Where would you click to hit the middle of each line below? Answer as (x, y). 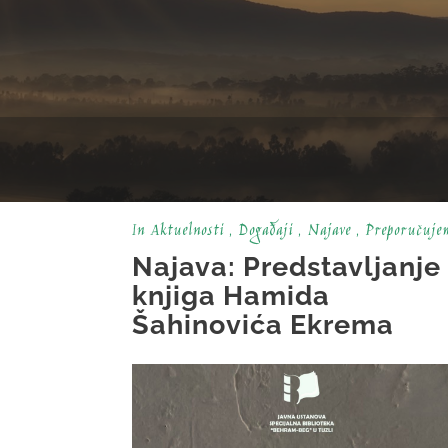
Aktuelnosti (187, 232)
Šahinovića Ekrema (263, 325)
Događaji (265, 232)
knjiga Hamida (231, 296)
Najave (329, 232)
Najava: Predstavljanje (286, 267)
